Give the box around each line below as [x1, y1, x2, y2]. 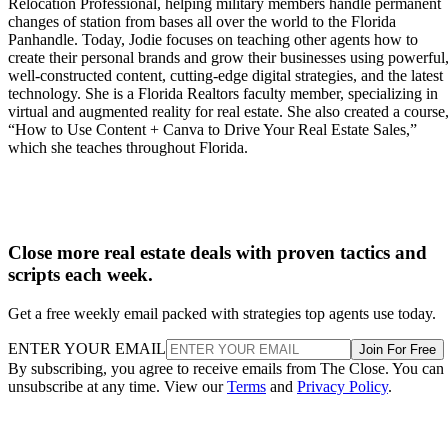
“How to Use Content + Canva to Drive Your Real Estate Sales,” [8, 121, 417, 139]
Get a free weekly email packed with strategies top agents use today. [8, 304, 436, 322]
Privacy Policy [297, 377, 388, 395]
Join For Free [359, 341, 436, 357]
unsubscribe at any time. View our [8, 377, 227, 395]
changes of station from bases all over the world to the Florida [8, 13, 396, 31]
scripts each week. [8, 263, 153, 285]
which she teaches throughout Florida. [8, 139, 248, 157]
